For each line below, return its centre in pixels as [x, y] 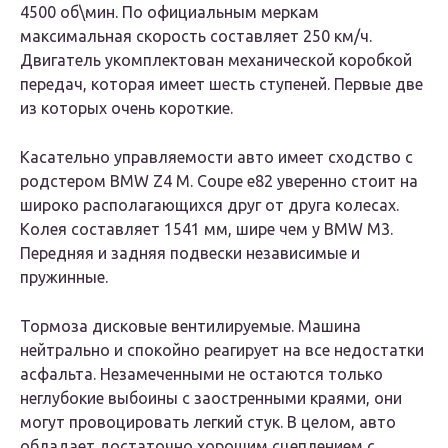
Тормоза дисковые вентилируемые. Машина [190, 326]
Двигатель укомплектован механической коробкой [216, 60]
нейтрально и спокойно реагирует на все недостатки [222, 350]
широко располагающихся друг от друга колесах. [209, 205]
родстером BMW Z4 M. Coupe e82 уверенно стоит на [219, 181]
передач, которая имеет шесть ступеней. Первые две [221, 84]
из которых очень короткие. [126, 108]
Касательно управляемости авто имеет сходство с [216, 157]
